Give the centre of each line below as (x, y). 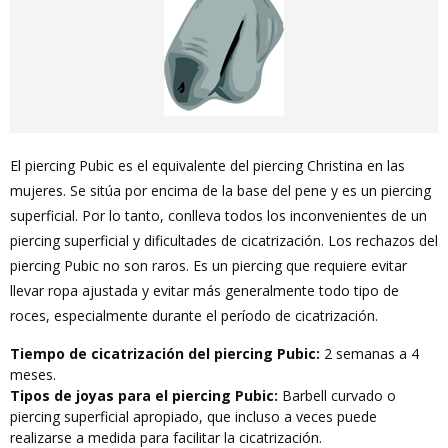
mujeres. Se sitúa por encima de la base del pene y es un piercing (220, 190)
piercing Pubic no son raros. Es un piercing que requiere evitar (208, 265)
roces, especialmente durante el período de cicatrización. (194, 315)
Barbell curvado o (337, 395)
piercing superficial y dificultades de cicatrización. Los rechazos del (224, 240)
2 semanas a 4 (369, 353)
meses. (33, 374)
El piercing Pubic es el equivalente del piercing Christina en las (207, 165)
